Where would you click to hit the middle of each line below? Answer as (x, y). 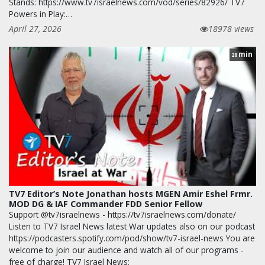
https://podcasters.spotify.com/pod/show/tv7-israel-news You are (132, 238)
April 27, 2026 (35, 29)
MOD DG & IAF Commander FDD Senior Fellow (106, 204)
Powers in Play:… (41, 14)
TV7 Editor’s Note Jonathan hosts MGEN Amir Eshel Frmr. (131, 194)
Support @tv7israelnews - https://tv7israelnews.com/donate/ (122, 215)
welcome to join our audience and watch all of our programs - (126, 250)
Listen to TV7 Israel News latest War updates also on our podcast (132, 227)
